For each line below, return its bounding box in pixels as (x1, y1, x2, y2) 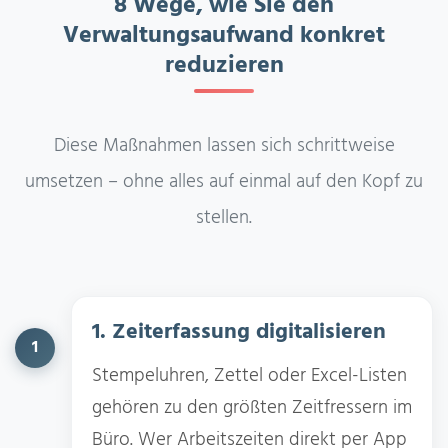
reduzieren (164, 46, 284, 86)
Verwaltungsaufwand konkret (63, 16, 385, 56)
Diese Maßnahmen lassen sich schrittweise (53, 130, 395, 161)
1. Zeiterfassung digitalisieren (92, 314, 386, 350)
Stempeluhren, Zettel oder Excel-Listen (92, 360, 407, 391)
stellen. (196, 202, 252, 233)
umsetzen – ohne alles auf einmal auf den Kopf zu (25, 166, 423, 197)
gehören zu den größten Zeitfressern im (92, 392, 412, 423)
